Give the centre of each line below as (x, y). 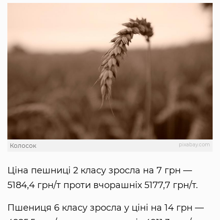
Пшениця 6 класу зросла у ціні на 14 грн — (106, 208)
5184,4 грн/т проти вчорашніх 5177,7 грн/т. (103, 185)
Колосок (23, 146)
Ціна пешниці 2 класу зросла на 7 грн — (100, 171)
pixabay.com (194, 145)
